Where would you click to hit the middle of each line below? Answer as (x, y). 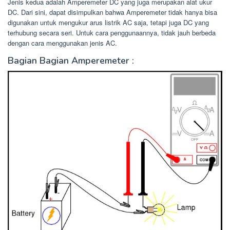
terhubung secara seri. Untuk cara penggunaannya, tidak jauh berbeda (112, 32)
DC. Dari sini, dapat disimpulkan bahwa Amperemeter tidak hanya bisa (112, 12)
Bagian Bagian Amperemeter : (71, 60)
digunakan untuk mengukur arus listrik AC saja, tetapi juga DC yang (108, 22)
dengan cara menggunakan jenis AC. (62, 43)
